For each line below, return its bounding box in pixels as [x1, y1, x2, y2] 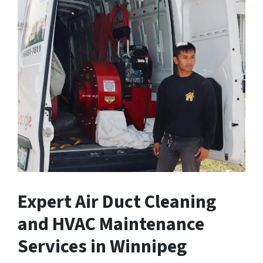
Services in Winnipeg [18, 232, 187, 260]
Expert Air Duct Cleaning [18, 188, 216, 215]
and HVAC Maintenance [18, 210, 204, 238]
